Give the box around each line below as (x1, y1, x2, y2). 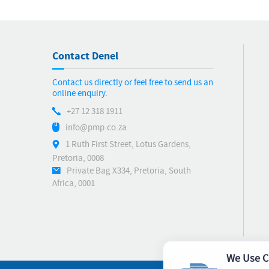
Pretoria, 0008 (52, 153, 104, 164)
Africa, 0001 (52, 178, 95, 189)
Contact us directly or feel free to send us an (52, 77, 213, 88)
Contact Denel (52, 49, 118, 64)
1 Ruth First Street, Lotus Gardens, (65, 138, 191, 150)
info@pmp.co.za (65, 121, 127, 133)
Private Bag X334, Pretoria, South (67, 165, 191, 177)
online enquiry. (52, 88, 107, 99)
